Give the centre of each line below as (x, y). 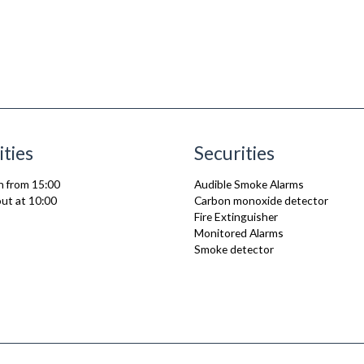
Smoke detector (234, 249)
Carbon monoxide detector (261, 200)
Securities (234, 153)
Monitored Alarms (239, 233)
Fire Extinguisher (236, 217)
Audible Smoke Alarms (249, 184)
